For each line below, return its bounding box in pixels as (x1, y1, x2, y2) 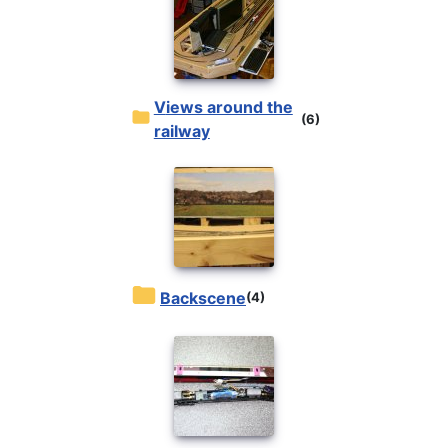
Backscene (171, 287, 246, 308)
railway (153, 121, 210, 142)
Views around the (153, 97, 166, 118)
